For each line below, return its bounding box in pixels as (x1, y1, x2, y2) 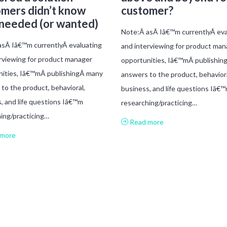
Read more (128, 117, 164, 126)
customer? (121, 3, 173, 17)
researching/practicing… (121, 98, 197, 107)
